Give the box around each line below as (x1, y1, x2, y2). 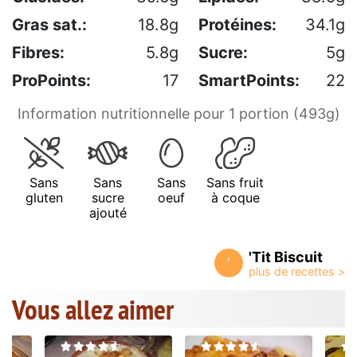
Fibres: (12, 42, 65, 62)
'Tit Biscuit (249, 248, 323, 265)
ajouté (88, 204, 127, 221)
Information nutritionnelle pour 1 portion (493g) (17, 104, 340, 122)
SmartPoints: (198, 70, 300, 90)
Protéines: (198, 14, 277, 34)
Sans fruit (206, 174, 264, 190)
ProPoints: (12, 70, 91, 90)
